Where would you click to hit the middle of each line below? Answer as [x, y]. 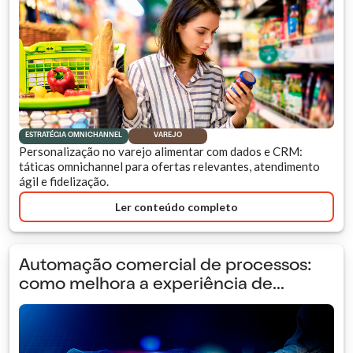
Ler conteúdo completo [176, 206]
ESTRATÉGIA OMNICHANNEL [74, 136]
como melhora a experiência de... [152, 286]
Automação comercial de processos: [165, 267]
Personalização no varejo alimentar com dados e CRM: [161, 152]
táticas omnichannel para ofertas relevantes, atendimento [169, 167]
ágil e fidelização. [64, 182]
